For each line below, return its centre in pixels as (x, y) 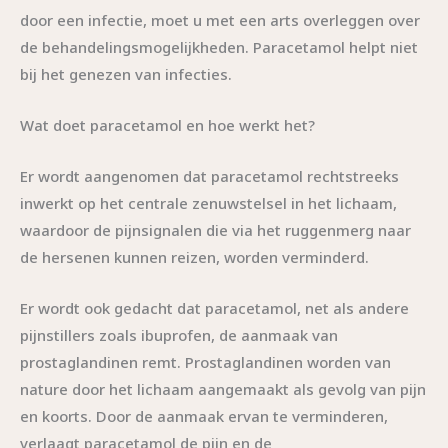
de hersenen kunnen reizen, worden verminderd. (194, 256)
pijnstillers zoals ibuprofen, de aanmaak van (179, 334)
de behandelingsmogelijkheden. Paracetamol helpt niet (219, 46)
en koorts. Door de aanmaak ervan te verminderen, (204, 415)
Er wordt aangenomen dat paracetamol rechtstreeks (209, 175)
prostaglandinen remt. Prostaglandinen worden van (205, 361)
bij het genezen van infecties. (126, 73)
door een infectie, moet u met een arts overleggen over (220, 19)
